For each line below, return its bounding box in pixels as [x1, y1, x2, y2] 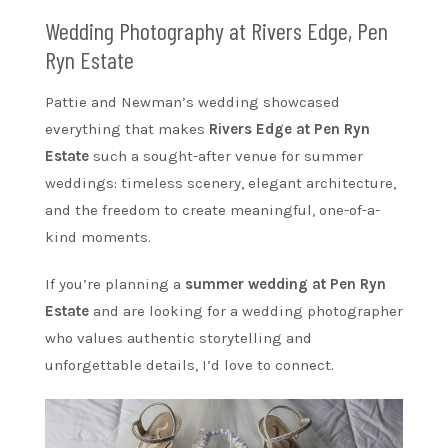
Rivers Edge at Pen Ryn [209, 120, 370, 139]
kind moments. [45, 228, 151, 247]
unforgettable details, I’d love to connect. [45, 356, 334, 375]
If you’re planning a [45, 275, 185, 294]
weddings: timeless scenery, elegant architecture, [45, 174, 396, 193]
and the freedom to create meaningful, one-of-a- [45, 201, 380, 220]
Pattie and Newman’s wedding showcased [45, 93, 340, 112]
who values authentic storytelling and [45, 329, 312, 348]
